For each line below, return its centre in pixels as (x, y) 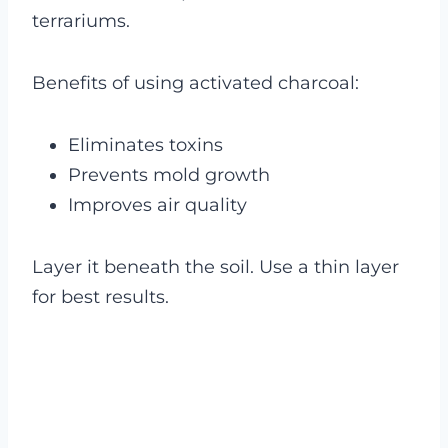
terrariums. (81, 21)
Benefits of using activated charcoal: (195, 83)
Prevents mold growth (169, 175)
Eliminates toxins (145, 145)
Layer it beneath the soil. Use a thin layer (215, 267)
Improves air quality (157, 205)
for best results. (100, 297)
